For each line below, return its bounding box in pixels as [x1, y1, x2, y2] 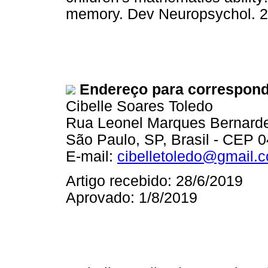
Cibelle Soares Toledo [66, 98, 213, 114]
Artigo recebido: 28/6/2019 [66, 172, 243, 189]
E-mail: [66, 148, 117, 165]
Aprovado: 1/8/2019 [66, 189, 197, 206]
